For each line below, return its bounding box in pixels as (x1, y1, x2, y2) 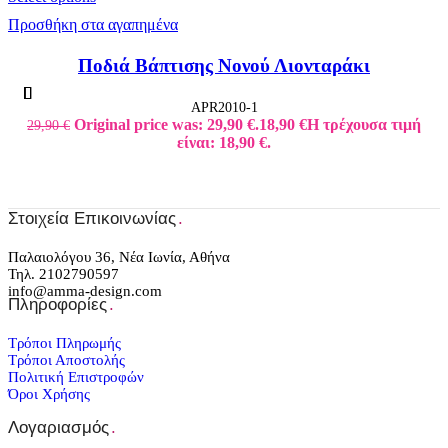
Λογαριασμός (8, 417, 109, 437)
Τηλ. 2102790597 (8, 265, 119, 282)
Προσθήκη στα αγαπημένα (8, 16, 178, 34)
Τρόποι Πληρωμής (8, 334, 121, 351)
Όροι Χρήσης (8, 385, 90, 402)
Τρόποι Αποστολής (8, 351, 125, 368)
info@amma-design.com (8, 282, 162, 299)
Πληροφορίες (8, 294, 107, 314)
